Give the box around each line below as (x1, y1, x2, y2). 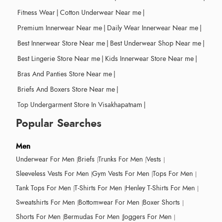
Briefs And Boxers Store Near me (17, 84, 115, 94)
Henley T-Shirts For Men (125, 183, 195, 193)
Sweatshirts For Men (16, 197, 75, 207)
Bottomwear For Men (78, 197, 139, 207)
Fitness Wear (17, 7, 55, 17)
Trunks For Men (98, 154, 143, 164)
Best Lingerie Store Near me (17, 54, 100, 63)
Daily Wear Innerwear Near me (107, 23, 198, 33)
